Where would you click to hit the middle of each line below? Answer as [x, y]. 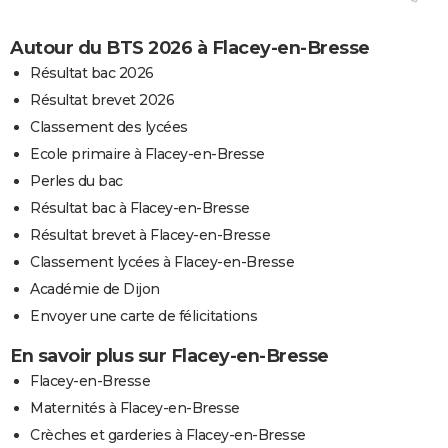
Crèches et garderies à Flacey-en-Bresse [168, 434]
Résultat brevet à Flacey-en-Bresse [150, 234]
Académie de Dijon [95, 288]
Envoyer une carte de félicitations [143, 315]
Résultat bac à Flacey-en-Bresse [140, 207]
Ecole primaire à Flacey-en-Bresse [147, 153]
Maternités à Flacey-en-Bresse [135, 407]
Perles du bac [76, 180]
